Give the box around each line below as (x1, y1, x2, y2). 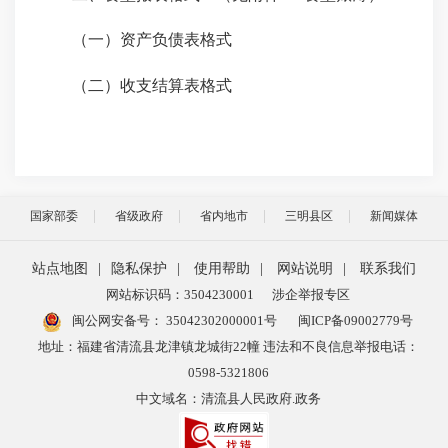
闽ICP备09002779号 (298, 313, 413, 329)
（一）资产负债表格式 (72, 31, 233, 49)
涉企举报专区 (272, 287, 350, 303)
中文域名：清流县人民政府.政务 (135, 391, 321, 407)
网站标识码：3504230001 (106, 287, 254, 303)
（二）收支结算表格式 (72, 77, 233, 95)
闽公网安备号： (69, 313, 163, 329)
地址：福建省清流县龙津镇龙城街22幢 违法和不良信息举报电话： (37, 339, 419, 355)
